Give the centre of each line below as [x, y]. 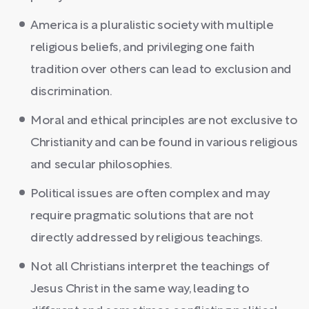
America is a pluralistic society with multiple [152, 26]
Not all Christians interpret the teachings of [150, 267]
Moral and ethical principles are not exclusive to [164, 121]
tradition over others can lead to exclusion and [161, 70]
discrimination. [71, 92]
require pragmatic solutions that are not [142, 216]
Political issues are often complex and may [150, 194]
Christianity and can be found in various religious [165, 143]
